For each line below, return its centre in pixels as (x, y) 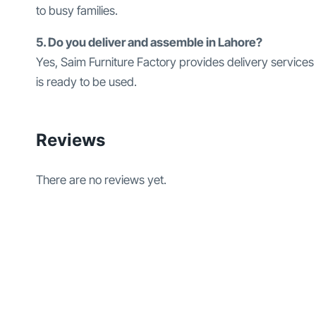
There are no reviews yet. (101, 180)
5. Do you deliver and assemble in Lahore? (149, 43)
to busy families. (77, 11)
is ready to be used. (86, 82)
